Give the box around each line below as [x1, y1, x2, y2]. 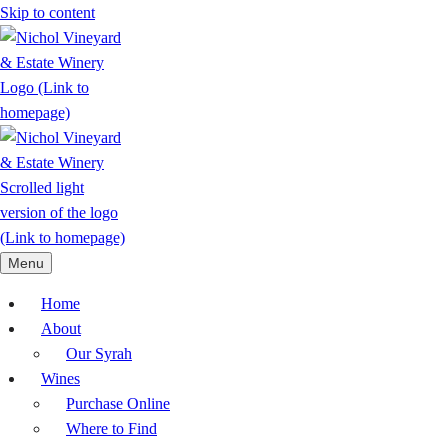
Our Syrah [66, 345, 132, 362]
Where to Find [66, 420, 157, 437]
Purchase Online [66, 395, 170, 412]
